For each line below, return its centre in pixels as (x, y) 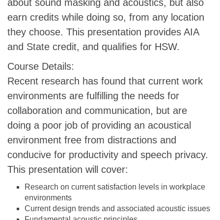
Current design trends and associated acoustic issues (117, 208)
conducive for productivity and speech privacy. (108, 155)
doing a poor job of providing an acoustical (99, 125)
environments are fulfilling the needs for (93, 96)
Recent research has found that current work (105, 81)
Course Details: (41, 66)
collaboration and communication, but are (97, 110)
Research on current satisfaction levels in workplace (115, 187)
